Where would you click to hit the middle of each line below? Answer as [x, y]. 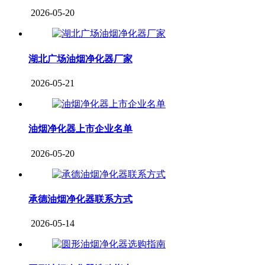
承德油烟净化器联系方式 [80, 199]
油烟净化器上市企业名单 [80, 129]
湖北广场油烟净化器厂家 [80, 59]
